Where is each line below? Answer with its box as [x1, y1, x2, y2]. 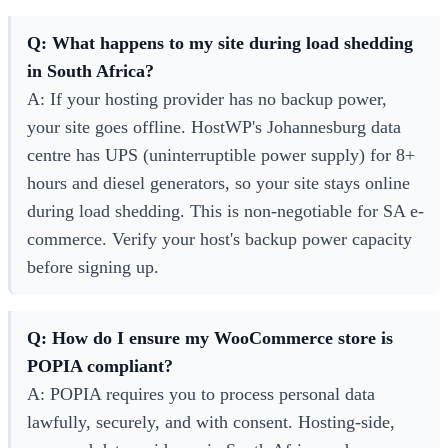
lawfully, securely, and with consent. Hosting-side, [27, 412, 395, 433]
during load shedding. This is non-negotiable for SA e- [27, 201, 424, 222]
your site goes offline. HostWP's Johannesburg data [27, 117, 401, 138]
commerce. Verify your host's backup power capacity [27, 229, 412, 250]
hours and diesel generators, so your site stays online [27, 173, 410, 194]
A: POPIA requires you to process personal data [27, 384, 375, 405]
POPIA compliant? [27, 356, 173, 377]
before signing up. [27, 257, 159, 278]
